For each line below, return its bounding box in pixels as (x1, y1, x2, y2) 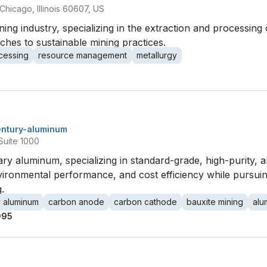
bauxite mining (187, 197, 243, 207)
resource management (38, 50, 127, 60)
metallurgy (136, 50, 177, 60)
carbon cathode (114, 197, 177, 207)
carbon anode (48, 197, 104, 207)
